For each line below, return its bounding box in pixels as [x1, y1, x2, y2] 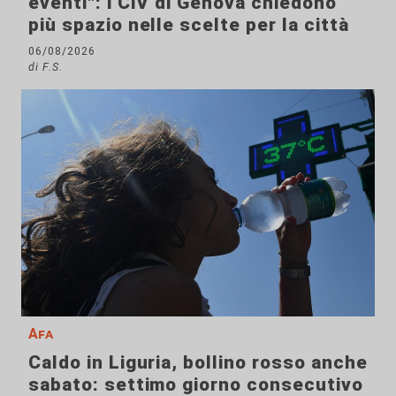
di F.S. [28, 60, 63, 74]
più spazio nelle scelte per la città [28, 14, 349, 36]
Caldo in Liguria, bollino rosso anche [28, 352, 368, 374]
